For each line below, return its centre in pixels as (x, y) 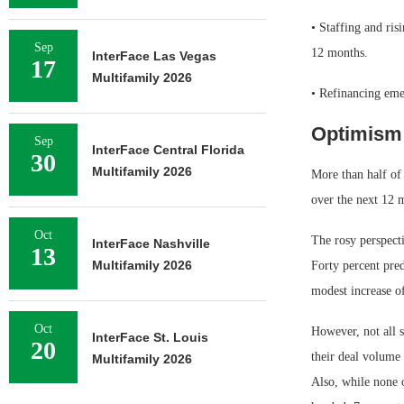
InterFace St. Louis (150, 337)
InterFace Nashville (151, 243)
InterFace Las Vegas (154, 56)
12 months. (339, 53)
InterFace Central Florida (168, 150)
